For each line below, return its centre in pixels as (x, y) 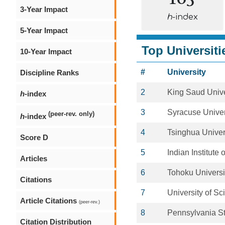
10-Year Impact (46, 51)
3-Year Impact (44, 9)
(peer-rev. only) (71, 114)
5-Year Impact (44, 30)
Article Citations (49, 201)
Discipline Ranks (49, 73)
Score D (34, 137)
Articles (34, 158)
